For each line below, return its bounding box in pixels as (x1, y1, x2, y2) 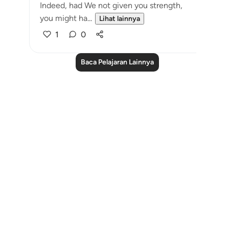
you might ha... (40, 13, 92, 23)
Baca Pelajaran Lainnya (80, 58, 154, 66)
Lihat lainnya (99, 14, 140, 23)
